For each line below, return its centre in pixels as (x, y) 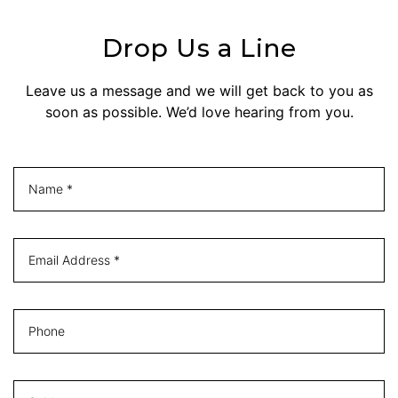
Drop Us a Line (199, 48)
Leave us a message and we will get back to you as (199, 90)
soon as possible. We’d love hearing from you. (199, 111)
